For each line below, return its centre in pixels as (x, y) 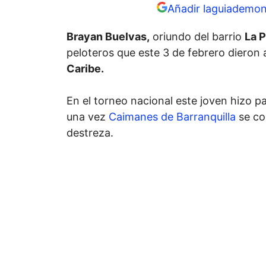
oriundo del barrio (197, 37)
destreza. (90, 133)
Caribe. (86, 69)
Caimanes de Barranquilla (172, 117)
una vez (88, 117)
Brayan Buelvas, (108, 37)
